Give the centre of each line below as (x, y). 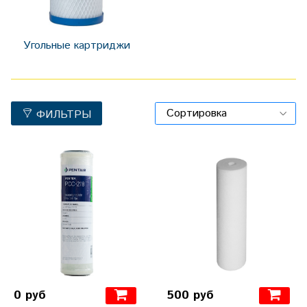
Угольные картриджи (77, 46)
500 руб (191, 296)
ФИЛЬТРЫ (64, 114)
